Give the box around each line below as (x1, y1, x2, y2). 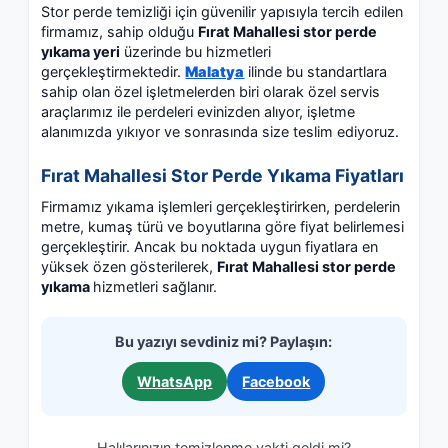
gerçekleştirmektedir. (41, 62, 186, 80)
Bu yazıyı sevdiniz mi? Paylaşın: (115, 332, 333, 350)
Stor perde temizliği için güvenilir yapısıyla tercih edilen (41, 2, 404, 20)
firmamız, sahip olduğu (41, 22, 199, 40)
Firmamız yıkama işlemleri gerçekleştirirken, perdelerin (41, 197, 401, 215)
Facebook (242, 372, 311, 390)
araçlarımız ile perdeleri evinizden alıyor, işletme (41, 102, 356, 120)
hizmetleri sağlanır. (93, 277, 226, 295)
